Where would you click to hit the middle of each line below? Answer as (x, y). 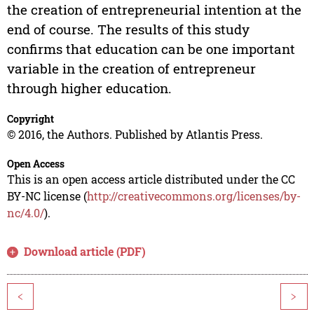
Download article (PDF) (85, 252)
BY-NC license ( (47, 196)
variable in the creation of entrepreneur (131, 69)
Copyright (30, 119)
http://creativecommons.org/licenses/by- (193, 196)
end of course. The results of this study (128, 29)
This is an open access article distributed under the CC (151, 179)
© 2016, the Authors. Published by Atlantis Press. (135, 135)
